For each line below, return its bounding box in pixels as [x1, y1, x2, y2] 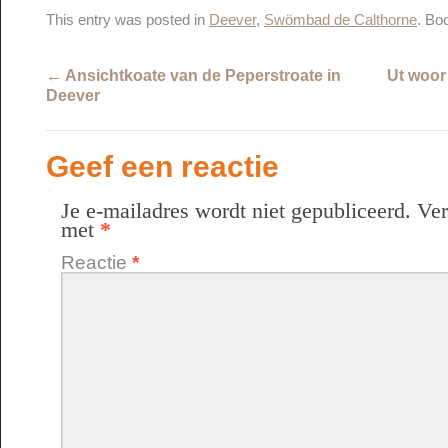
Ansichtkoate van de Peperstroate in [62, 67, 341, 84]
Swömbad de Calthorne [264, 12, 417, 28]
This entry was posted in [46, 12, 209, 28]
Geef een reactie [46, 150, 279, 183]
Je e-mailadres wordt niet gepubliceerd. [61, 199, 411, 223]
